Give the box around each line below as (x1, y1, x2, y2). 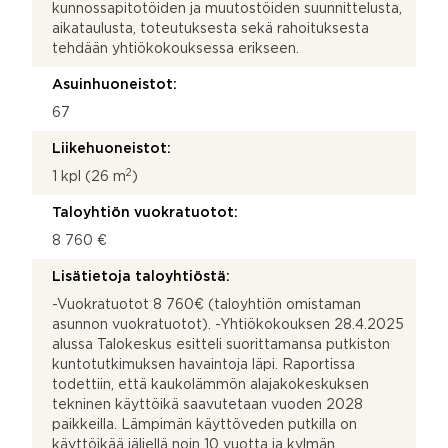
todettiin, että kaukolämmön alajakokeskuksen (52, 378, 369, 391)
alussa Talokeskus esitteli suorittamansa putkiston (52, 338, 390, 351)
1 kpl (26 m (52, 170, 126, 183)
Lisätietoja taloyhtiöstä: (52, 270, 230, 283)
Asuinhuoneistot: (52, 78, 177, 91)
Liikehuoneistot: (52, 142, 171, 155)
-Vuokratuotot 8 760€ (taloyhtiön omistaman (52, 298, 361, 311)
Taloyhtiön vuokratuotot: (52, 206, 238, 219)
